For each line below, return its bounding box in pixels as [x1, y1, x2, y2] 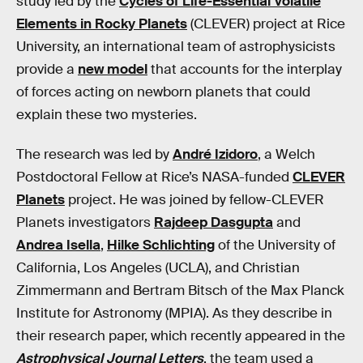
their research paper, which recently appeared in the [16, 327, 345, 345]
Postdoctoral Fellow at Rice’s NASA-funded [16, 169, 293, 186]
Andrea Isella [16, 237, 100, 254]
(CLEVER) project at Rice [187, 15, 345, 32]
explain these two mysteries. [16, 105, 197, 123]
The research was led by [16, 146, 173, 164]
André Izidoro [173, 146, 258, 164]
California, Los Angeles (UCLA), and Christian [16, 259, 300, 277]
